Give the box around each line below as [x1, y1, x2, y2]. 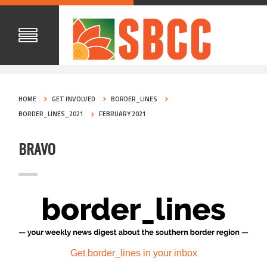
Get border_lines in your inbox [70, 247, 197, 258]
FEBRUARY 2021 [99, 109, 147, 119]
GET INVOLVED [52, 94, 96, 104]
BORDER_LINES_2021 [18, 109, 84, 119]
